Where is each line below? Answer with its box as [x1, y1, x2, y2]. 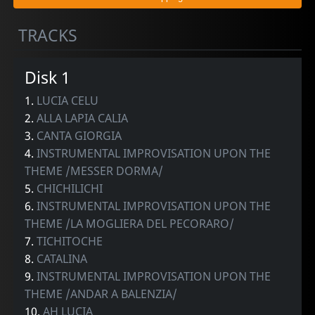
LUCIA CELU [37, 92, 99, 108]
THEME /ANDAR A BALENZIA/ [25, 285, 178, 302]
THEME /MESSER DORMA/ [25, 162, 164, 179]
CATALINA [37, 250, 88, 266]
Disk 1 [25, 65, 71, 89]
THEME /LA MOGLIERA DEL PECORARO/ [25, 215, 235, 231]
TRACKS [18, 24, 78, 46]
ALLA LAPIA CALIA [37, 110, 129, 126]
